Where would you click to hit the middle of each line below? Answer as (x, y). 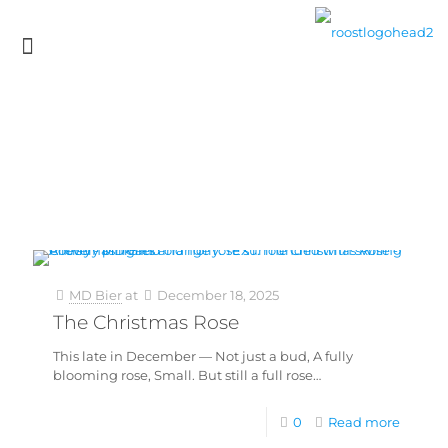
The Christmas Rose (146, 322)
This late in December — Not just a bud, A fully (203, 356)
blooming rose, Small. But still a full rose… (187, 375)
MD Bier (95, 295)
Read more (364, 422)
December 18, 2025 (218, 295)
